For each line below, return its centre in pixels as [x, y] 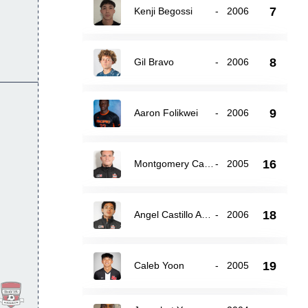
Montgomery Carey [209, 164]
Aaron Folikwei [166, 113]
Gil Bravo [154, 62]
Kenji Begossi [163, 11]
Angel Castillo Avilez [206, 214]
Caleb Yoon [159, 265]
